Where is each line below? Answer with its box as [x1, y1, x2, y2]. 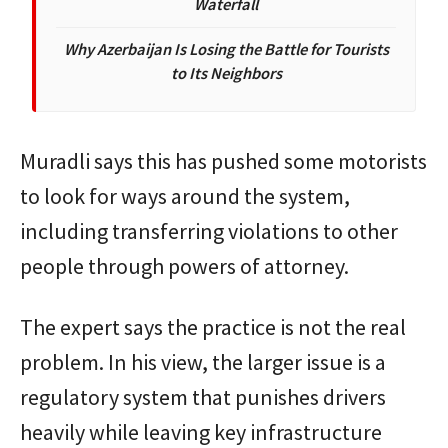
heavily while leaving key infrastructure [20, 417, 382, 446]
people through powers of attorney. [20, 251, 349, 280]
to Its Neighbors [170, 62, 282, 84]
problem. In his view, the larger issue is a [20, 347, 386, 376]
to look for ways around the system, [20, 181, 350, 210]
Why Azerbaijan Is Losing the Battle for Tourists [63, 38, 389, 60]
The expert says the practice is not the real [20, 312, 406, 341]
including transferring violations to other [20, 216, 398, 245]
